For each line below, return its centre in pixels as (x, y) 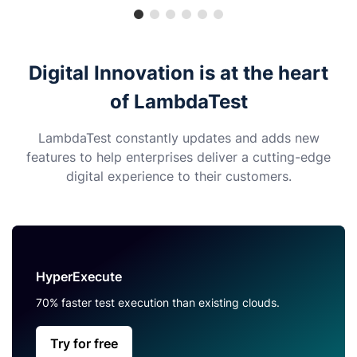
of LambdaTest (178, 102)
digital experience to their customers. (178, 177)
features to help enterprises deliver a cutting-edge (178, 157)
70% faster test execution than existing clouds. (158, 303)
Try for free (84, 344)
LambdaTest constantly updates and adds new (178, 138)
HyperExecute (79, 277)
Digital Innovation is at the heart (178, 73)
